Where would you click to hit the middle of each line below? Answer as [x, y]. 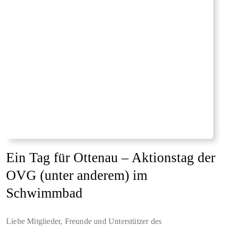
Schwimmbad [44, 193]
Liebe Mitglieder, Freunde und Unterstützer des [84, 221]
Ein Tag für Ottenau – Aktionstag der [111, 158]
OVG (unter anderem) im [77, 176]
